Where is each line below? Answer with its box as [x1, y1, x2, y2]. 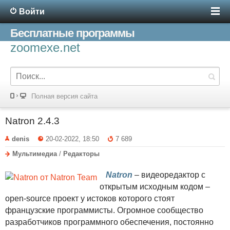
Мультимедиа [12, 149, 57, 158]
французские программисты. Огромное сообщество [5, 205, 203, 215]
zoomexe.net [10, 41, 80, 54]
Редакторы [63, 149, 100, 158]
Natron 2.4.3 [5, 116, 60, 126]
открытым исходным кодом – [100, 182, 210, 191]
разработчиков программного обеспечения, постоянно [5, 217, 214, 226]
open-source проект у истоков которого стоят [5, 194, 175, 203]
